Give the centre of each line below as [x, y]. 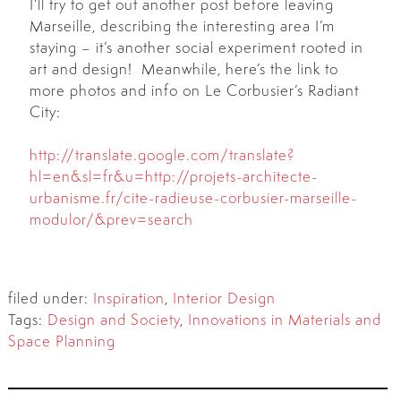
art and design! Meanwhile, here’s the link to [183, 69]
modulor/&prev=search [111, 219]
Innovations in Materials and [284, 320]
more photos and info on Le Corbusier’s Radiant [194, 90]
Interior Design [224, 298]
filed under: [50, 298]
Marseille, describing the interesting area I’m [182, 26]
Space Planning [61, 341]
